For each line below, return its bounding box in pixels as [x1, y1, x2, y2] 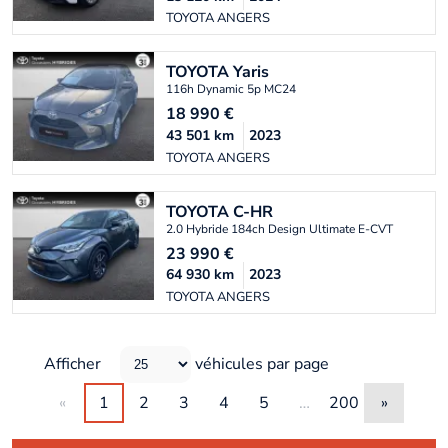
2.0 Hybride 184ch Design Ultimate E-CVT [165, 220, 393, 237]
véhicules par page [195, 352, 329, 375]
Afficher [44, 352, 105, 375]
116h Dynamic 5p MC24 [165, 81, 296, 98]
